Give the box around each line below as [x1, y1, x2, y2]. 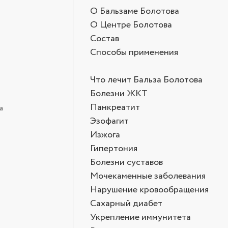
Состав [90, 32, 119, 45]
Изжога [90, 128, 120, 141]
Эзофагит [90, 115, 129, 128]
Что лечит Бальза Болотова [90, 73, 203, 87]
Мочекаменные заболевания [90, 169, 206, 183]
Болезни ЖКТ [90, 87, 148, 100]
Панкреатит [90, 101, 140, 114]
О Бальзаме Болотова [90, 5, 179, 18]
